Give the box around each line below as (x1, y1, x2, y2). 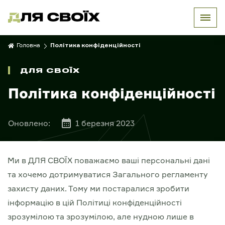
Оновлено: (8, 118, 50, 128)
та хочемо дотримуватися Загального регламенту (8, 169, 208, 179)
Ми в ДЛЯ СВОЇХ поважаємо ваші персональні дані (8, 155, 210, 165)
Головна (17, 41, 40, 49)
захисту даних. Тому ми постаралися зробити (8, 183, 189, 193)
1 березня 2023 (75, 118, 135, 128)
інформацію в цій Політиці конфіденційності (8, 197, 182, 207)
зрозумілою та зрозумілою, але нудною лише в (8, 211, 194, 221)
